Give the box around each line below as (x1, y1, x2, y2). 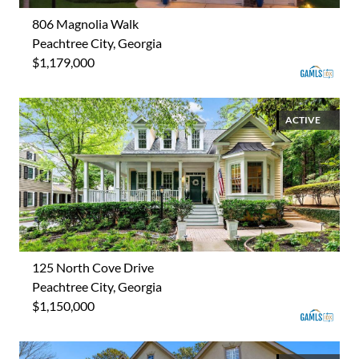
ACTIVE (285, 113, 321, 126)
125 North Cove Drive (32, 259, 154, 275)
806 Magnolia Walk (32, 15, 139, 31)
